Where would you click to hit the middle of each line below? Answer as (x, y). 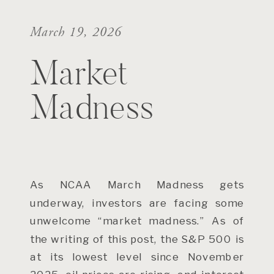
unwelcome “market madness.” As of (137, 220)
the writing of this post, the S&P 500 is (137, 239)
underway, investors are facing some (137, 202)
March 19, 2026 (76, 32)
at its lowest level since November (137, 256)
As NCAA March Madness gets (137, 185)
